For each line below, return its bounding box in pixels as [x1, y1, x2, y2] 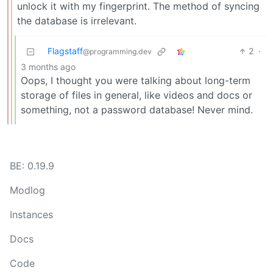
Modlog [10, 184, 45, 197]
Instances [10, 208, 53, 221]
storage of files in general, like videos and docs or [21, 89, 252, 102]
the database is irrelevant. [17, 15, 136, 27]
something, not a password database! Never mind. [21, 104, 253, 116]
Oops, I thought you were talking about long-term [21, 74, 250, 87]
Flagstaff [48, 46, 83, 57]
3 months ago [21, 62, 76, 73]
